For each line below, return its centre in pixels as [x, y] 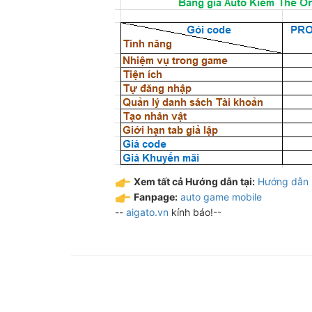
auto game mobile [221, 196]
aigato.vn [147, 212]
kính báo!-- [195, 212]
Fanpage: [156, 196]
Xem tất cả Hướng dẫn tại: [194, 182]
